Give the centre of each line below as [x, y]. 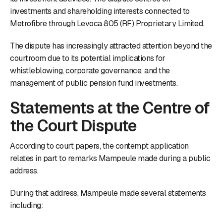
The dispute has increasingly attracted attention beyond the [111, 46]
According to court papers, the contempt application [99, 146]
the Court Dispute [73, 125]
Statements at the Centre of [110, 108]
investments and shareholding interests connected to [100, 11]
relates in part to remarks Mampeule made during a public [110, 158]
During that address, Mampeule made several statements [108, 193]
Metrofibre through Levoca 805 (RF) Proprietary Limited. [107, 23]
